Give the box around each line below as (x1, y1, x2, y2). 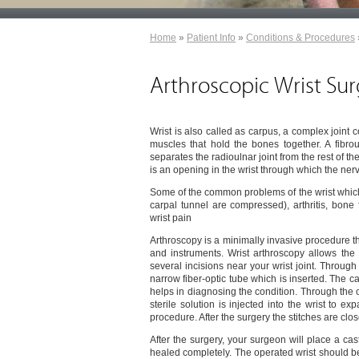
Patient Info (187, 32, 236, 43)
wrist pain (150, 212, 192, 224)
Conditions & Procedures (246, 32, 355, 43)
